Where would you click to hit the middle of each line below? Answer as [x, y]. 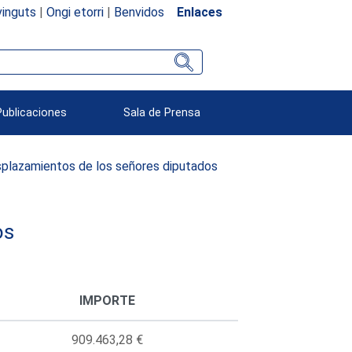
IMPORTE [107, 300]
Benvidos [139, 12]
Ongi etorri [75, 12]
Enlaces [199, 12]
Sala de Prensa [162, 112]
